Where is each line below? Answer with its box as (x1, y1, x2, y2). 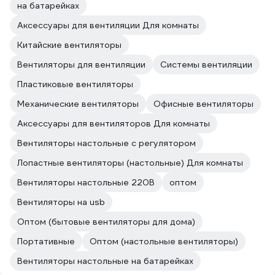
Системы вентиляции (160, 59, 252, 71)
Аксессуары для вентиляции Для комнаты (17, 20, 199, 31)
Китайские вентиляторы (17, 39, 122, 51)
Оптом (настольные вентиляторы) (90, 236, 238, 247)
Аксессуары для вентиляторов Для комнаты (17, 118, 210, 130)
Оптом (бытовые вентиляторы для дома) (17, 216, 195, 228)
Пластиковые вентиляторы (17, 79, 133, 90)
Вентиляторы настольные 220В (17, 177, 155, 188)
